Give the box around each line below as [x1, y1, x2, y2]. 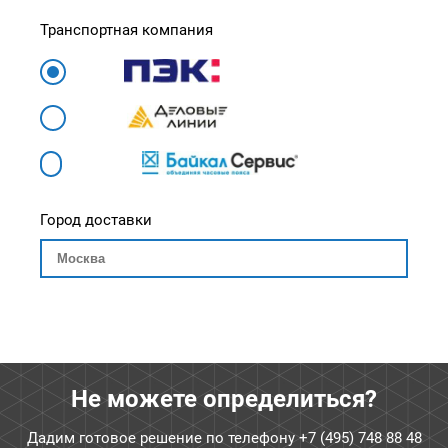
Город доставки [40, 211, 152, 229]
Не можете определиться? [71, 385, 377, 413]
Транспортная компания [40, 21, 213, 39]
